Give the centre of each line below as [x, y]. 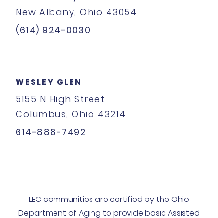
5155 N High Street [60, 99]
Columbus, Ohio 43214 [71, 114]
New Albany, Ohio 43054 [76, 12]
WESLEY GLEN [49, 82]
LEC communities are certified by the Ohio [109, 199]
